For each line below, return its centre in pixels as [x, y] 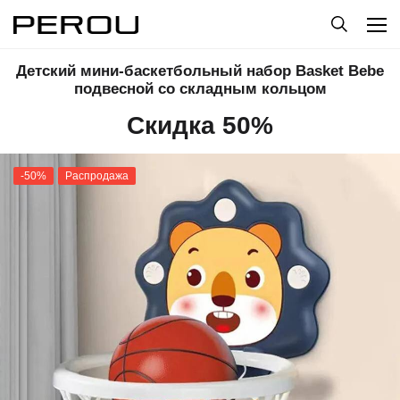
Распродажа [97, 176]
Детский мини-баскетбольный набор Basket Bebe [200, 71]
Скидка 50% [200, 125]
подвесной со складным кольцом [200, 89]
